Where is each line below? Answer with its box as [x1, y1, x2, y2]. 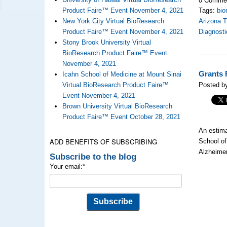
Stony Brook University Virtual [62, 39, 151, 46]
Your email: [49, 163, 83, 170]
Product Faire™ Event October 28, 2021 [62, 113, 180, 121]
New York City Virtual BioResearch [62, 17, 164, 25]
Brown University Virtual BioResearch [62, 102, 172, 110]
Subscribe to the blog [49, 152, 136, 162]
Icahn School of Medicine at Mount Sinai [62, 70, 181, 78]
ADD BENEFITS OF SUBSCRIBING [49, 137, 157, 146]
